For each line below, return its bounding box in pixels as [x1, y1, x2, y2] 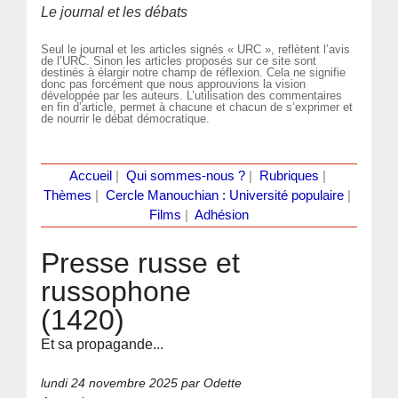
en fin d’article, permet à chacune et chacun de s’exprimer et [41, 99, 354, 114]
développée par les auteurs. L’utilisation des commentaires [41, 88, 343, 102]
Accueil [68, 168, 112, 183]
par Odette [178, 376, 243, 391]
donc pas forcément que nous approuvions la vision [41, 76, 306, 91]
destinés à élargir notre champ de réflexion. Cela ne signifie [41, 65, 346, 79]
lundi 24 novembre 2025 [41, 376, 179, 391]
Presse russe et [41, 246, 241, 279]
